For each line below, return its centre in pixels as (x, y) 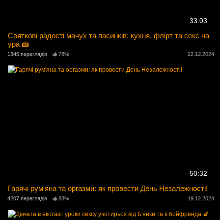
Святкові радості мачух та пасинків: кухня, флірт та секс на (109, 35)
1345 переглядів (27, 54)
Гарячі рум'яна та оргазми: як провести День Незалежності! (108, 188)
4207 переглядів (27, 199)
